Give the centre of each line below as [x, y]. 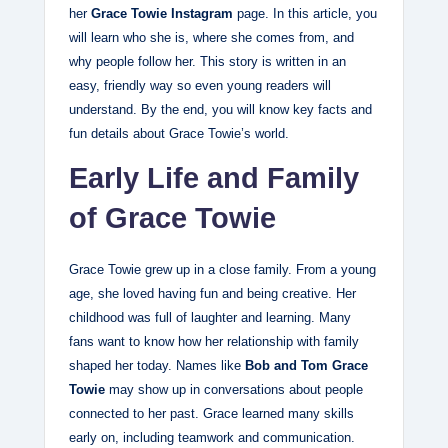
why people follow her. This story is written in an [207, 62]
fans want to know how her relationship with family [214, 342]
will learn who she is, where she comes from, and [211, 38]
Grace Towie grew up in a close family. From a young [222, 270]
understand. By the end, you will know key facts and [220, 110]
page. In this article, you [305, 14]
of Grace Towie [172, 218]
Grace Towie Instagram [162, 14]
